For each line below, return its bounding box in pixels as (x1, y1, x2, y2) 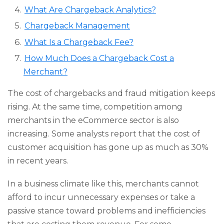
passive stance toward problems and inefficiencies (7, 205, 205, 215)
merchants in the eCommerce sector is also (7, 115, 179, 125)
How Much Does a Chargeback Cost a (24, 53, 174, 63)
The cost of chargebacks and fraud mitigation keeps (7, 88, 215, 98)
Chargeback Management (24, 21, 130, 31)
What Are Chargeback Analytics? (24, 4, 156, 14)
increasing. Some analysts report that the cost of (7, 129, 200, 139)
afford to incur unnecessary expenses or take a (7, 192, 195, 202)
